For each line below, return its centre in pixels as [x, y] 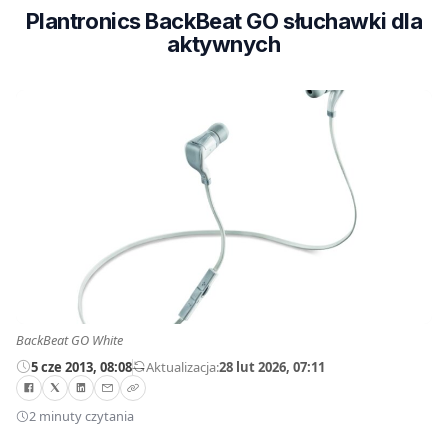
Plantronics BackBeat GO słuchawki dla [224, 21]
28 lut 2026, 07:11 [272, 366]
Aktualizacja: [182, 366]
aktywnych [224, 44]
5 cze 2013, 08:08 [81, 366]
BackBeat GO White [69, 340]
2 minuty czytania [81, 416]
